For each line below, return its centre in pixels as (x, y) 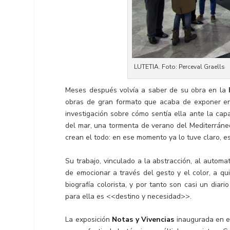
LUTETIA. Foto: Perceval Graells (180, 67)
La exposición (89, 220)
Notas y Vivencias (143, 220)
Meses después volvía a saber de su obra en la (147, 90)
